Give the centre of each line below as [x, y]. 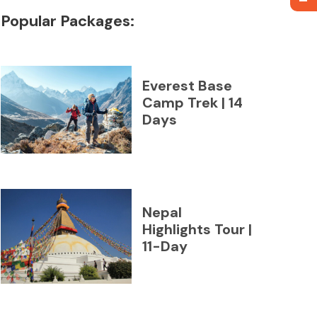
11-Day [165, 246]
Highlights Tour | [197, 229]
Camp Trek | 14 [192, 103]
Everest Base [187, 86]
